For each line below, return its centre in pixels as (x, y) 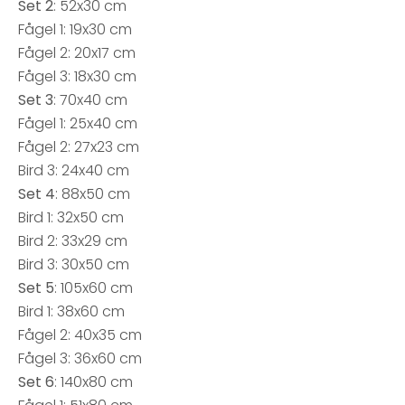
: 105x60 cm (94, 288)
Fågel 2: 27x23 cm (79, 147)
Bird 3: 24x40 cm (74, 170)
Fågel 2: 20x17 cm (77, 53)
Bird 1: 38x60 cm (71, 311)
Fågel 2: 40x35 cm (80, 335)
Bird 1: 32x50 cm (71, 217)
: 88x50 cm (93, 194)
